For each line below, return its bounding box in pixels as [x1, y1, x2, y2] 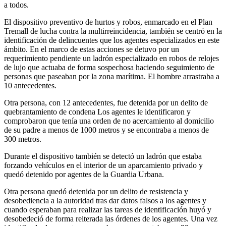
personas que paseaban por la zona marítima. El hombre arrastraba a [4, 72, 219, 81]
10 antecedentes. [4, 81, 56, 90]
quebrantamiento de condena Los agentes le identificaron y [4, 107, 191, 116]
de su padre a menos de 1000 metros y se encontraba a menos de [4, 125, 209, 134]
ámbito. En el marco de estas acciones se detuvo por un [4, 44, 179, 53]
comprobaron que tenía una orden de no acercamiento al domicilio [4, 116, 214, 125]
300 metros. [4, 134, 41, 143]
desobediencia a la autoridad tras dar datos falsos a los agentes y [4, 196, 206, 205]
